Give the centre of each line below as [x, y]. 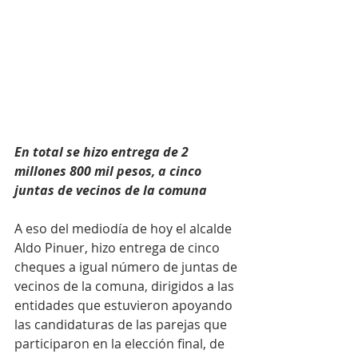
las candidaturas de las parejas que [122, 325]
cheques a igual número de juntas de [127, 267]
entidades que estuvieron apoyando [125, 306]
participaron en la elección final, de [121, 344]
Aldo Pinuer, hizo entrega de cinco [119, 248]
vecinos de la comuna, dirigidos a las [126, 286]
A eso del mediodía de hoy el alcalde [125, 229]
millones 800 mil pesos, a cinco [109, 171]
